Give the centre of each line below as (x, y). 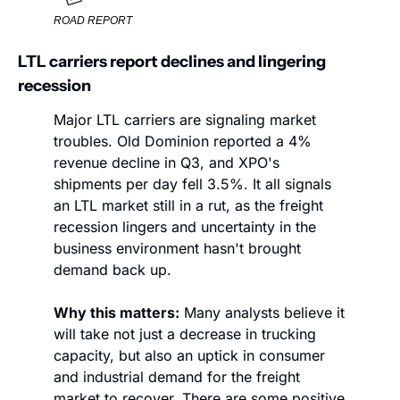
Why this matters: (117, 313)
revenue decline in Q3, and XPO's (167, 163)
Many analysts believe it (262, 313)
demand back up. (112, 270)
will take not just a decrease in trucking (185, 334)
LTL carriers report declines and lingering (172, 62)
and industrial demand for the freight (177, 377)
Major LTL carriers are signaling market (185, 120)
